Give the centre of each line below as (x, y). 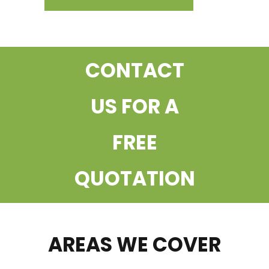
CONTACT (134, 70)
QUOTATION (134, 178)
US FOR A (134, 106)
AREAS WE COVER (134, 244)
